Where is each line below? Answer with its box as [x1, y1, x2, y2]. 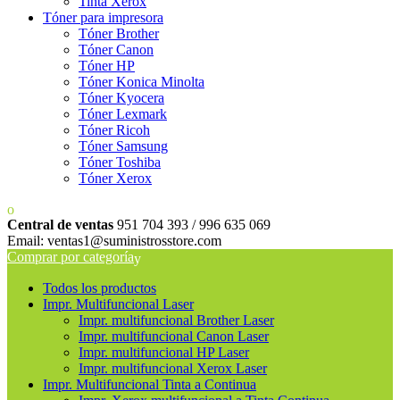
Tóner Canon [79, 42, 154, 57]
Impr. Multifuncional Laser [43, 296, 194, 312]
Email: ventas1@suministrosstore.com [7, 233, 221, 249]
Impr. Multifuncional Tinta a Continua [43, 376, 256, 392]
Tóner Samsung [79, 138, 168, 154]
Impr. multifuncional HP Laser [79, 344, 249, 360]
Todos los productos [43, 279, 156, 296]
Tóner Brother [79, 26, 159, 41]
